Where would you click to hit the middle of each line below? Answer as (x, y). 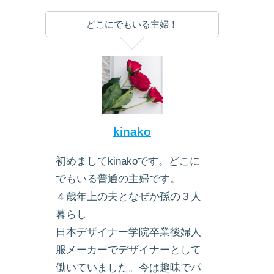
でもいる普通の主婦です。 (118, 179)
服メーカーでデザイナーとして (128, 250)
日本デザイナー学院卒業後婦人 (128, 232)
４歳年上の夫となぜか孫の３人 (128, 197)
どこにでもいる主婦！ (132, 24)
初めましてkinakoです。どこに (128, 161)
